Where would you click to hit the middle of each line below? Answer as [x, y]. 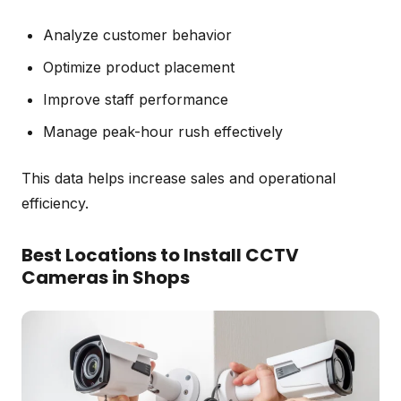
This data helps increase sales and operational [179, 178]
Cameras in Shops [106, 277]
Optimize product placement [139, 67]
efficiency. [55, 203]
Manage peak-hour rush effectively [163, 131]
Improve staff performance [136, 99]
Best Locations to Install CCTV [160, 255]
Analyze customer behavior [137, 34]
